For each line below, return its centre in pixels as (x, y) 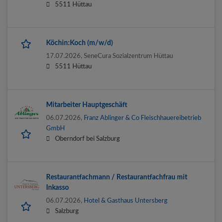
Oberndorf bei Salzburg (87, 139)
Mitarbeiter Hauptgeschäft (87, 105)
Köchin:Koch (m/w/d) (80, 43)
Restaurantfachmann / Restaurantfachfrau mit (117, 178)
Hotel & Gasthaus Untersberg (126, 201)
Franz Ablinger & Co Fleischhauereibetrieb (142, 118)
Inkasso (57, 188)
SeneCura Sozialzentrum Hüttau (128, 56)
